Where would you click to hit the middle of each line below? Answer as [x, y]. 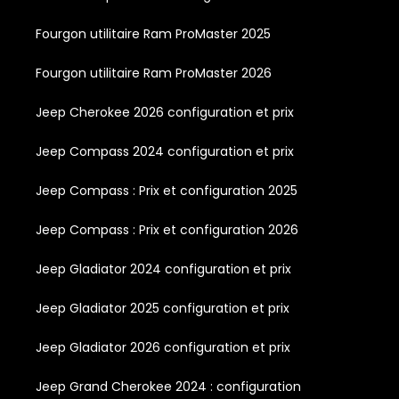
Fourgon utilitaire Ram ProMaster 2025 [153, 33]
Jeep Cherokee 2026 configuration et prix [165, 112]
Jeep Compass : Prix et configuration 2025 [167, 190]
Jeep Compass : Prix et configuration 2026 [167, 229]
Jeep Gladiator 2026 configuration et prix [163, 347]
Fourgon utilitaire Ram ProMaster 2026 [154, 73]
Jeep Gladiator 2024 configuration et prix [163, 269]
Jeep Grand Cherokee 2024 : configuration [168, 386]
